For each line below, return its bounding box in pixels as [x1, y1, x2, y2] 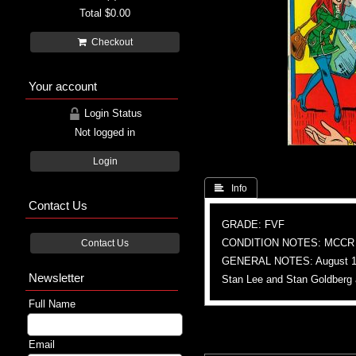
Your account [29, 79, 97, 93]
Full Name [29, 297, 75, 310]
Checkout [86, 37, 133, 47]
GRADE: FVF [222, 218, 284, 230]
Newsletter [29, 270, 84, 284]
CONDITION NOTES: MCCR [222, 236, 354, 249]
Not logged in [75, 126, 135, 138]
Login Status [80, 106, 142, 119]
